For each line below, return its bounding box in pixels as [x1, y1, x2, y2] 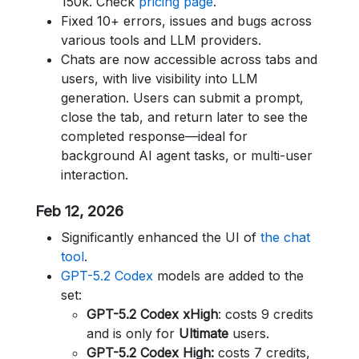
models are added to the [153, 268, 304, 284]
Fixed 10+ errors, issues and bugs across [61, 13, 312, 29]
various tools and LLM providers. [61, 32, 261, 48]
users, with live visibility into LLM [61, 71, 258, 87]
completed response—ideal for [61, 128, 248, 144]
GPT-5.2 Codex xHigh [87, 306, 218, 322]
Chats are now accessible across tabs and [61, 51, 317, 67]
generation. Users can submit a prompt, [61, 90, 304, 106]
